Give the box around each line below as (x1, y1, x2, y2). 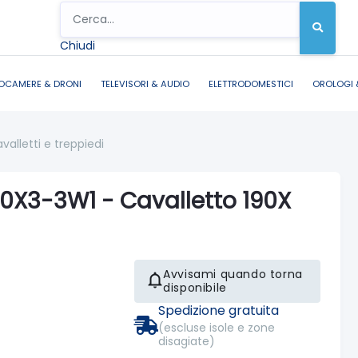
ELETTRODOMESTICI (209, 77, 293, 90)
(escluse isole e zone (158, 319, 276, 336)
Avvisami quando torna (163, 265, 303, 282)
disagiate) (158, 332, 216, 349)
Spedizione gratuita (158, 300, 280, 320)
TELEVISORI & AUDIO (101, 77, 189, 90)
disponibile (163, 279, 227, 296)
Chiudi (60, 37, 96, 54)
